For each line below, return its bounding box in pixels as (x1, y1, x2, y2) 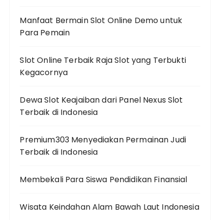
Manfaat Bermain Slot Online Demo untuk (20, 14, 183, 26)
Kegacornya (20, 66, 68, 78)
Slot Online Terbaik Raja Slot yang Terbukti (20, 54, 186, 66)
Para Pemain (20, 27, 70, 38)
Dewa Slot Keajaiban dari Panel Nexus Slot (20, 94, 183, 106)
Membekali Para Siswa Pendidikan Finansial (20, 173, 188, 185)
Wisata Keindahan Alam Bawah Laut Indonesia (20, 201, 199, 213)
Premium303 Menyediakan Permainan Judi (20, 134, 187, 145)
